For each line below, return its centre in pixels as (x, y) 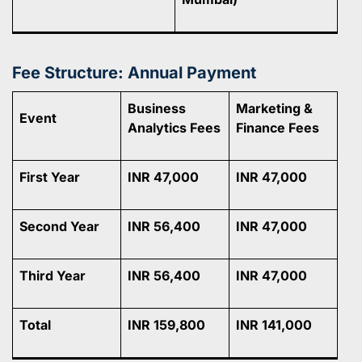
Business (157, 108)
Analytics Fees (174, 127)
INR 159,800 (166, 324)
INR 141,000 (274, 324)
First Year (50, 177)
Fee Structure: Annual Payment (134, 72)
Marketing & (274, 108)
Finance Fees (278, 127)
